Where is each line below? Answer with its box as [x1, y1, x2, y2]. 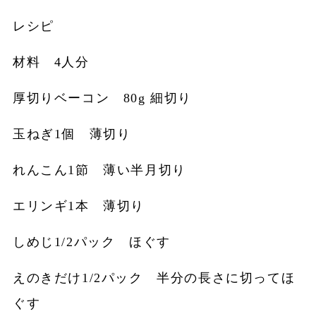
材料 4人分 [12, 55, 90, 70]
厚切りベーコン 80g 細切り [12, 91, 192, 106]
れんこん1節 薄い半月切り [12, 163, 186, 178]
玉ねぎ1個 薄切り [12, 127, 131, 142]
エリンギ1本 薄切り [12, 199, 145, 214]
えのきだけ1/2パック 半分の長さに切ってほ [12, 271, 296, 286]
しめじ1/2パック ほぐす [12, 235, 171, 250]
